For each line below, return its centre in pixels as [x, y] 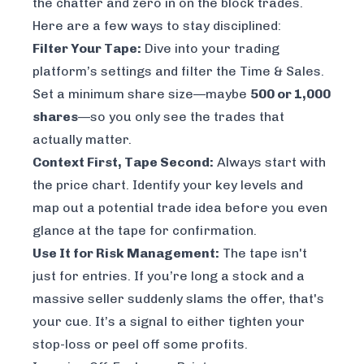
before [247, 207]
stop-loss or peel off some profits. [140, 344]
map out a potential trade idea [129, 207]
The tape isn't [263, 253]
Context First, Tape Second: [123, 162]
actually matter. [82, 139]
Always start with [270, 162]
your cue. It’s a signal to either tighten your [169, 321]
